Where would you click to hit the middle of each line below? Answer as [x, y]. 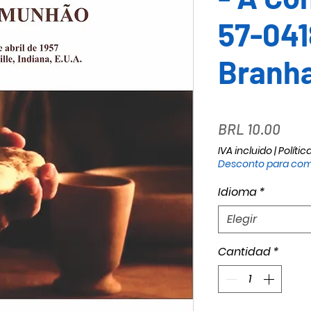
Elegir [242, 219]
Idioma [237, 192]
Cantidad [244, 252]
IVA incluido [245, 151]
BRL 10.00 [249, 129]
